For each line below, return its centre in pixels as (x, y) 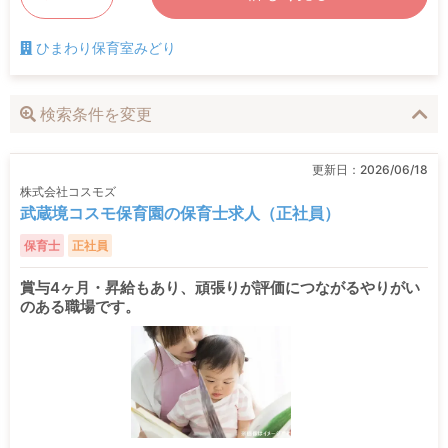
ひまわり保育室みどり (106, 47)
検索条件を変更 (96, 113)
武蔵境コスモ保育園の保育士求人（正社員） (180, 212)
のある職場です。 (80, 306)
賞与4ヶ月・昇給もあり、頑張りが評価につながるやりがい (220, 287)
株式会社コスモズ (68, 191)
